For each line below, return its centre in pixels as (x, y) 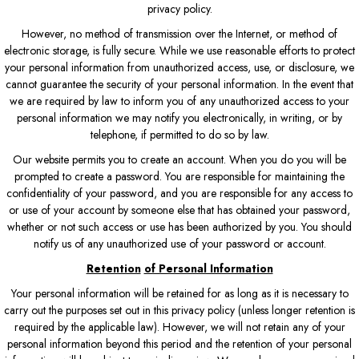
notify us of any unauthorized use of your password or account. (179, 243)
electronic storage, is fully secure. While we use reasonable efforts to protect (179, 50)
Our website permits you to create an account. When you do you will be (179, 159)
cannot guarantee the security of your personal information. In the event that (179, 84)
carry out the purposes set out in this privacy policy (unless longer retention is (179, 310)
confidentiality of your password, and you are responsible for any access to (179, 193)
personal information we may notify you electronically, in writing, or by (179, 117)
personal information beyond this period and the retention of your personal (179, 343)
